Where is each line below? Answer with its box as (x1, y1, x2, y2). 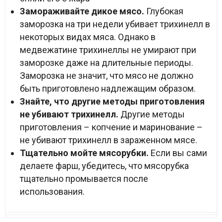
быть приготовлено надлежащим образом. (20, 83, 196, 94)
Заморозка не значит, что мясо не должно (20, 70, 193, 81)
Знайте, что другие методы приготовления (20, 96, 205, 107)
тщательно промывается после (20, 173, 148, 184)
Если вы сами (149, 148, 207, 158)
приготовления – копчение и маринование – (20, 122, 203, 132)
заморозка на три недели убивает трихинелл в (20, 19, 210, 29)
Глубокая (144, 6, 183, 16)
